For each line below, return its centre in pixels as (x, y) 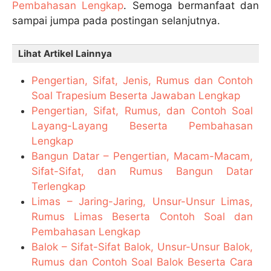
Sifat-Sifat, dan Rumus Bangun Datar (142, 171)
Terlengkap (59, 186)
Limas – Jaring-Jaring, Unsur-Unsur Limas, (142, 201)
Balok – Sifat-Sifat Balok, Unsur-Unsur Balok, (142, 247)
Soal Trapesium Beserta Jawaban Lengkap (136, 95)
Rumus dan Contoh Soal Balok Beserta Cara (142, 262)
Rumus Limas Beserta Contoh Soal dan (142, 216)
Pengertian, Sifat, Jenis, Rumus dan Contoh (142, 80)
